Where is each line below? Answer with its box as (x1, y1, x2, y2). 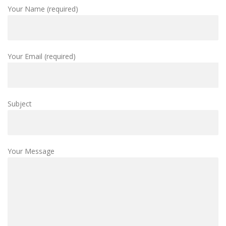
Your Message (8, 146, 54, 156)
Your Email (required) (8, 51, 76, 61)
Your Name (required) (8, 4, 78, 14)
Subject (8, 98, 32, 108)
